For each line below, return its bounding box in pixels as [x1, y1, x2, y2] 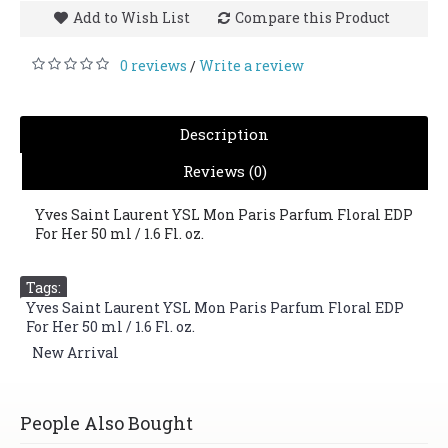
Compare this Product [234, 8, 390, 27]
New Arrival [32, 343, 119, 362]
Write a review [199, 56, 304, 75]
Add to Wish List [72, 8, 190, 27]
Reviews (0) [183, 161, 267, 181]
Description [179, 124, 269, 144]
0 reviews [120, 56, 187, 75]
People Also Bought [20, 411, 193, 435]
